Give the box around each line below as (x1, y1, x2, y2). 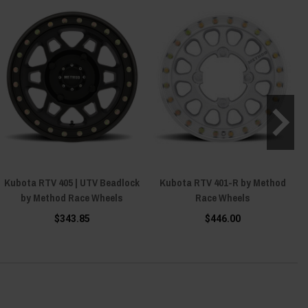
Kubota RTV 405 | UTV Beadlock (4, 175, 140, 190)
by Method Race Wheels (21, 190, 123, 205)
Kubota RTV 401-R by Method (159, 175, 286, 190)
